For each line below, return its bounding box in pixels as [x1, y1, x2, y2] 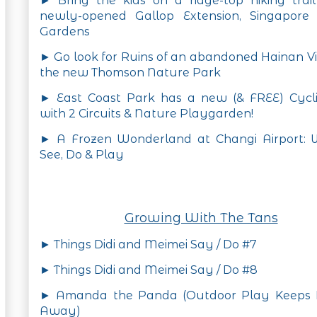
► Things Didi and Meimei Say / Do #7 [40, 238, 257, 252]
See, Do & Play [40, 148, 124, 162]
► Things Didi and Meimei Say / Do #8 [40, 263, 258, 277]
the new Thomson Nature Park [40, 66, 221, 80]
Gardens [40, 25, 90, 39]
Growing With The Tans [124, 210, 278, 226]
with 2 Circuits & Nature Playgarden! [40, 107, 253, 121]
